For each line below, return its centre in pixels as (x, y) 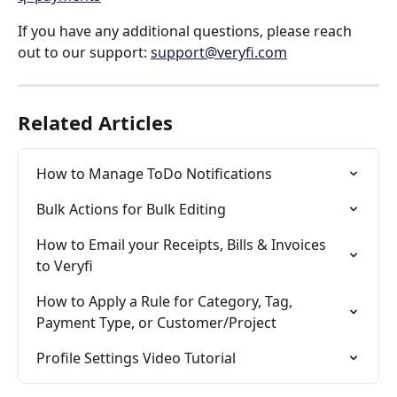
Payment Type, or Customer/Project (156, 322)
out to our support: (84, 52)
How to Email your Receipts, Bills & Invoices (183, 244)
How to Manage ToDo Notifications (154, 173)
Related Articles (95, 122)
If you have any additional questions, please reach (187, 31)
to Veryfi (65, 265)
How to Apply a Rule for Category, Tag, (166, 301)
